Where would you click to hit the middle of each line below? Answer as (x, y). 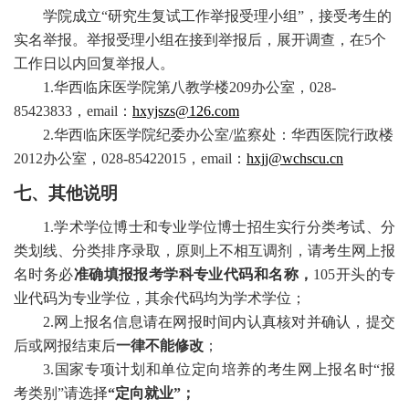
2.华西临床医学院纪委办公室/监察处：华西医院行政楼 (218, 135)
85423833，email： (73, 111)
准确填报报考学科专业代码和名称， (194, 275)
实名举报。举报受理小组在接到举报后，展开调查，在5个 (200, 40)
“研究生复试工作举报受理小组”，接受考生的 (246, 16)
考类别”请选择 (61, 393)
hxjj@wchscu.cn (295, 159)
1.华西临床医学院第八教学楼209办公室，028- (189, 88)
